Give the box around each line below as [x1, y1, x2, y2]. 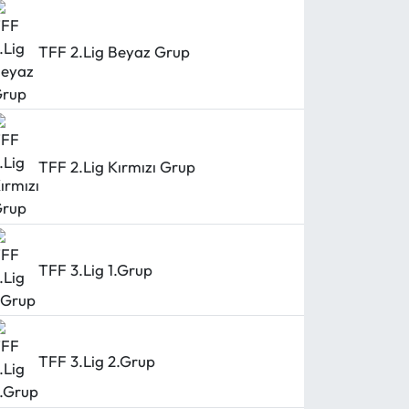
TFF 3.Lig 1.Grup [38, 259, 153, 279]
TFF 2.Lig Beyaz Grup [38, 42, 191, 62]
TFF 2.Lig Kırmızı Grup [38, 156, 196, 176]
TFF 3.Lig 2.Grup [38, 351, 156, 372]
